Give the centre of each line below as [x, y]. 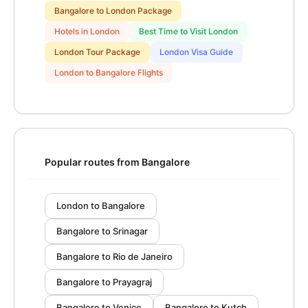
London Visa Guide [196, 52]
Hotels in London [87, 31]
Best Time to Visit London [188, 31]
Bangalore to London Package [113, 11]
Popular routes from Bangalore [117, 162]
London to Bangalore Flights [109, 73]
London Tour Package [97, 52]
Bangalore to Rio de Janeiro [114, 256]
